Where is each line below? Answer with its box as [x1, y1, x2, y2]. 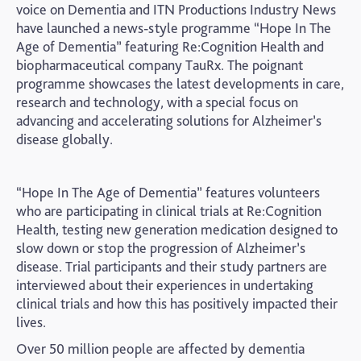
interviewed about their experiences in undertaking [16, 276, 313, 293]
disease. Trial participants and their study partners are [16, 258, 327, 275]
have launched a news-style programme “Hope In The [16, 19, 331, 36]
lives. [16, 313, 46, 330]
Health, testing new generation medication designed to [16, 221, 338, 238]
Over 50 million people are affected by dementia [16, 340, 305, 357]
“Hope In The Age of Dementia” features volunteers [16, 184, 320, 201]
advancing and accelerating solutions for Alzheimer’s [16, 112, 322, 129]
